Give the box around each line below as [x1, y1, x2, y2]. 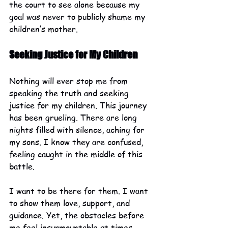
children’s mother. [9, 23, 78, 35]
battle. [9, 161, 37, 173]
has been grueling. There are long [9, 112, 139, 124]
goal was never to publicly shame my [9, 11, 148, 23]
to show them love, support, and [9, 197, 132, 209]
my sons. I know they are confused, [9, 136, 146, 148]
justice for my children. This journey [9, 100, 149, 111]
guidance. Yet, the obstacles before [9, 210, 147, 221]
